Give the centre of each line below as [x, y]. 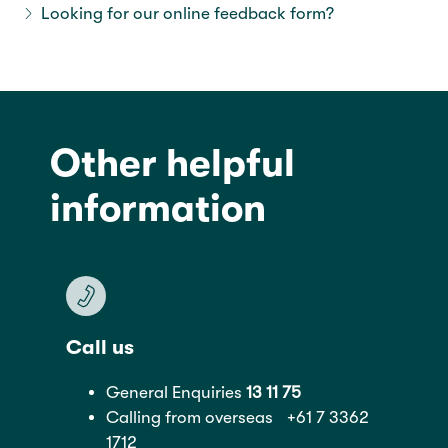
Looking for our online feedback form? [187, 13]
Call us [100, 347]
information [158, 208]
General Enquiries [176, 392]
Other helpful [172, 163]
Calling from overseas [196, 417]
